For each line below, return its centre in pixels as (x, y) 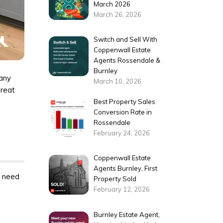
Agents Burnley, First (126, 168)
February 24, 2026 (122, 133)
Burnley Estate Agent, (127, 214)
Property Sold (115, 179)
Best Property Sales (125, 101)
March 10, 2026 (118, 81)
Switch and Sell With (126, 40)
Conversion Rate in (123, 112)
